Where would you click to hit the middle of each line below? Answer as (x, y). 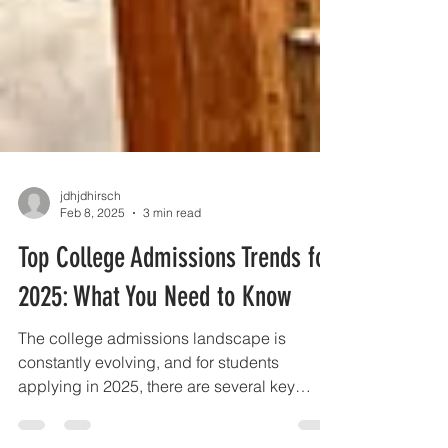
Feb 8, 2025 (92, 300)
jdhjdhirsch (90, 283)
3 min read (172, 300)
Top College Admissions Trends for (176, 345)
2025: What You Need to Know (155, 384)
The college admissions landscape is (152, 426)
